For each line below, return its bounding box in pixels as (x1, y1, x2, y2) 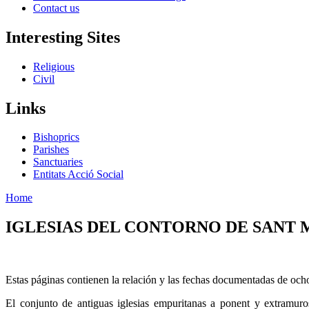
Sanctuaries (33, 156, 83, 168)
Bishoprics (33, 131, 79, 143)
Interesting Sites (6, 28, 120, 46)
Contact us (33, 1, 79, 14)
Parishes (33, 143, 69, 156)
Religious (33, 60, 74, 72)
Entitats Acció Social (33, 168, 123, 181)
